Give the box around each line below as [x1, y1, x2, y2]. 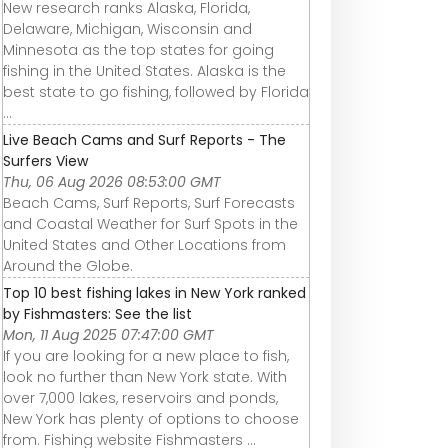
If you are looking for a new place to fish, [3, 346, 289, 367]
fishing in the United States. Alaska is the [3, 61, 286, 82]
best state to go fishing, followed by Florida [3, 82, 309, 103]
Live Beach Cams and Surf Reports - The [3, 130, 286, 151]
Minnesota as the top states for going [3, 40, 274, 61]
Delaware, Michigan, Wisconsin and [3, 19, 252, 40]
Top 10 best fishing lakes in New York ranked [3, 283, 306, 304]
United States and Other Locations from [3, 235, 286, 256]
